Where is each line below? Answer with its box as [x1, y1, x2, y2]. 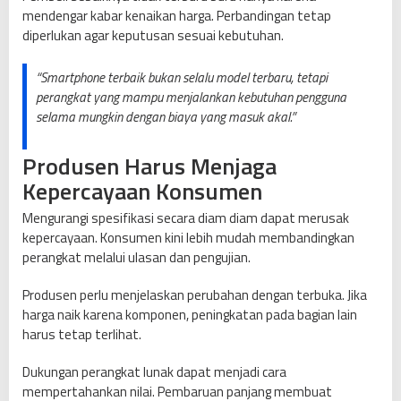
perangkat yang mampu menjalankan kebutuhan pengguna [36, 87, 346, 108]
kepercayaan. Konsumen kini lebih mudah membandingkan [22, 227, 354, 249]
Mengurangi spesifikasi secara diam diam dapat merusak [22, 208, 349, 229]
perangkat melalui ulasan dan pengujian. [22, 247, 251, 269]
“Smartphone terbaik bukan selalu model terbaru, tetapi [36, 67, 328, 89]
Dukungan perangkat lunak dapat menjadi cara [22, 362, 286, 383]
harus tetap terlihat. [22, 324, 141, 346]
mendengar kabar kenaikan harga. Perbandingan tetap [22, 5, 331, 27]
